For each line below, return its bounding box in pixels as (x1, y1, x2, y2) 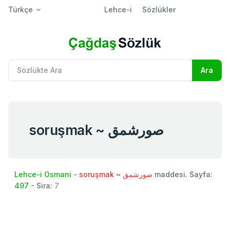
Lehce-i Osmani (14, 169, 71, 179)
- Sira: (29, 181, 54, 190)
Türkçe (8, 5, 33, 14)
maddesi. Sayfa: (152, 169, 213, 179)
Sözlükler (142, 5, 176, 14)
